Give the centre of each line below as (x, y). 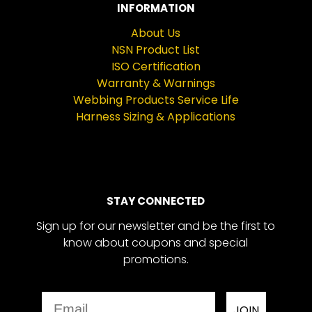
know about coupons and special (156, 243)
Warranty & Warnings (156, 83)
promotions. (156, 259)
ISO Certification (156, 67)
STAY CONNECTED (156, 201)
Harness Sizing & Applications (156, 117)
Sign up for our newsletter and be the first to (156, 226)
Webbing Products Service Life (156, 100)
